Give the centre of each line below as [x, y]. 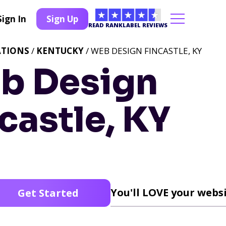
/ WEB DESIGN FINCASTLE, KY [143, 51]
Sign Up [62, 19]
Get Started [48, 193]
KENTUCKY [60, 51]
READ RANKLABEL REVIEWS [128, 25]
